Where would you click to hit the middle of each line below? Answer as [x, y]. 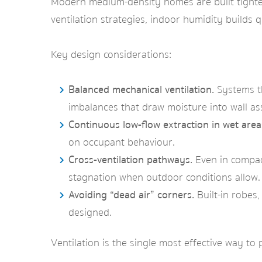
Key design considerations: [111, 55]
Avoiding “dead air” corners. [131, 195]
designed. [90, 213]
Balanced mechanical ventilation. [141, 90]
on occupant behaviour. [122, 142]
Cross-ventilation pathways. [130, 160]
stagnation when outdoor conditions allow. [164, 177]
